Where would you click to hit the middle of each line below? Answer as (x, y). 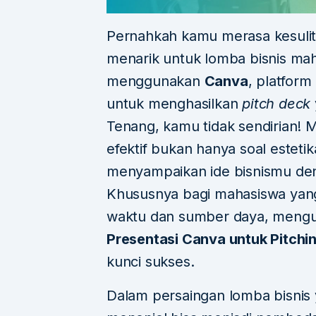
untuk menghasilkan (175, 104)
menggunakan (156, 81)
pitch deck (276, 104)
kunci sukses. (151, 262)
